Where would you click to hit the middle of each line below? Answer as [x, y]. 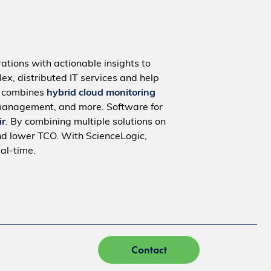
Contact [149, 250]
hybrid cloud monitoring [101, 93]
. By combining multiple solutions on [85, 122]
